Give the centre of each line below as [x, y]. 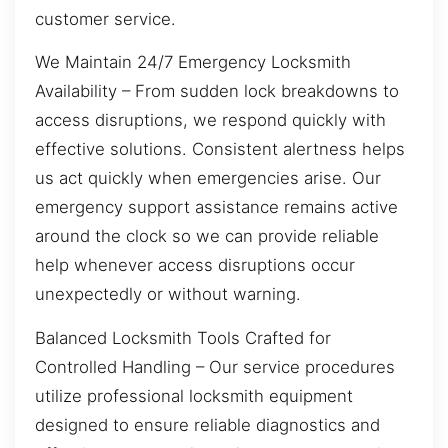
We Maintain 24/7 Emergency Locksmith [193, 62]
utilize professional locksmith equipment [194, 395]
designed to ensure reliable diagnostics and [207, 424]
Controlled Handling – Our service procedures [215, 366]
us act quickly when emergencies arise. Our [208, 178]
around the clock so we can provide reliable [207, 236]
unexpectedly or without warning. [168, 294]
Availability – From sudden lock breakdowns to [217, 91]
